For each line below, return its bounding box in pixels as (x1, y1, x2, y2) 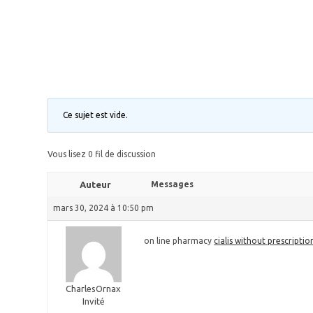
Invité (82, 296, 105, 306)
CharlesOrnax (66, 284, 122, 293)
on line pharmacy (144, 236, 214, 245)
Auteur (79, 180, 111, 189)
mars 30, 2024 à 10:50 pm (53, 203, 154, 212)
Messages (151, 180, 194, 189)
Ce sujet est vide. (63, 110, 129, 119)
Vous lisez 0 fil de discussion (48, 150, 156, 159)
